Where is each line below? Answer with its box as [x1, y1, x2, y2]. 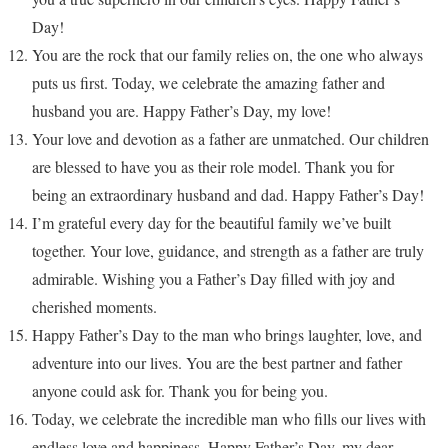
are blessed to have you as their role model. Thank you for [32, 155, 394, 177]
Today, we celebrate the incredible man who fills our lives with [32, 407, 426, 429]
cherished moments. [32, 295, 157, 317]
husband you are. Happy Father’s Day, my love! [32, 99, 331, 121]
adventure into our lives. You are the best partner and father [32, 351, 402, 373]
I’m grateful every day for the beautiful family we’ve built [32, 211, 391, 233]
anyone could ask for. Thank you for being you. [32, 379, 328, 401]
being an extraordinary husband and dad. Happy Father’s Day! [32, 183, 424, 205]
